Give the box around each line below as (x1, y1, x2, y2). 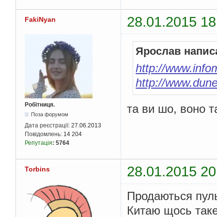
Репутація (25, 139, 52, 147)
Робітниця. (25, 101, 55, 108)
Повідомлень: (25, 131, 63, 138)
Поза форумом (31, 111, 69, 118)
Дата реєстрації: (25, 122, 71, 129)
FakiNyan (25, 15, 56, 24)
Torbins (25, 165, 50, 173)
